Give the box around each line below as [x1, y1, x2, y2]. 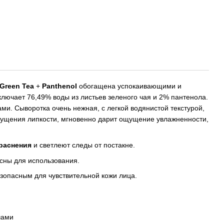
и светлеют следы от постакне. [31, 141, 135, 149]
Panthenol [42, 82, 79, 90]
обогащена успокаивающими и [79, 82, 181, 90]
